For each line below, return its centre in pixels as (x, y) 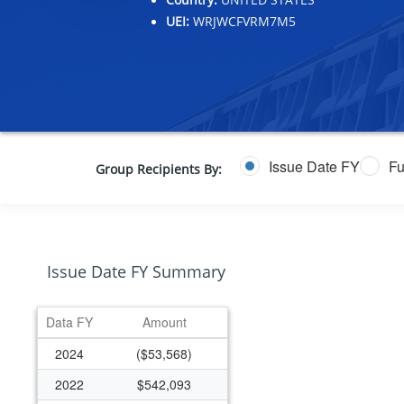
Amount (164, 322)
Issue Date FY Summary (136, 271)
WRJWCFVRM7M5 (242, 22)
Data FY (69, 322)
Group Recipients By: (158, 169)
